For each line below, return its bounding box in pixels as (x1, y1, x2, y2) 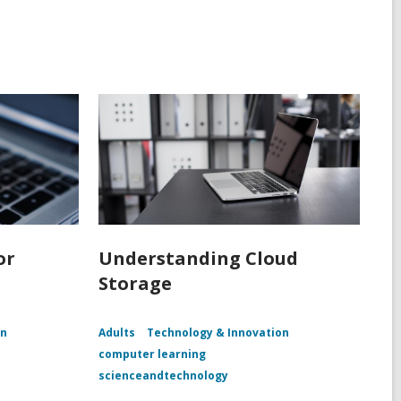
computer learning (98, 346, 206, 363)
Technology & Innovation (146, 325, 289, 341)
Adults (98, 325, 135, 341)
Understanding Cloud (98, 246, 298, 271)
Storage (98, 271, 172, 296)
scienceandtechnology (98, 368, 228, 384)
